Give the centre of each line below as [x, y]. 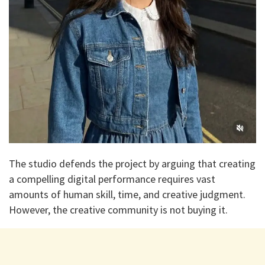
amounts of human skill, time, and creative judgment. [127, 195]
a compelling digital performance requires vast [112, 179]
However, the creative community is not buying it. [118, 210]
